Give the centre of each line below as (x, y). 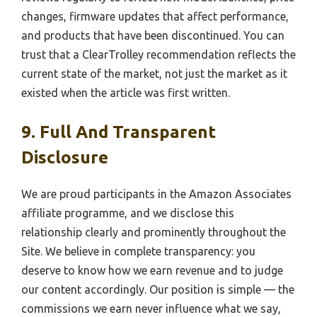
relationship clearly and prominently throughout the (154, 232)
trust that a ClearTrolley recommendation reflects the (158, 54)
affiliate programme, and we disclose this (128, 213)
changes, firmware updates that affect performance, (155, 16)
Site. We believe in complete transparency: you (138, 251)
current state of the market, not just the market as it (154, 73)
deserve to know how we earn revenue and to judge (152, 270)
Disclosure (65, 157)
